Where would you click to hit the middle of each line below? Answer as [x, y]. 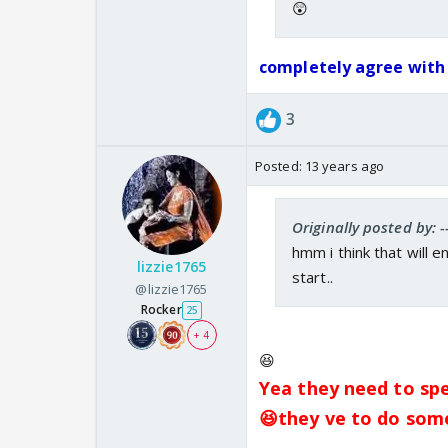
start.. [312, 277]
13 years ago [344, 166]
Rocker [161, 310]
